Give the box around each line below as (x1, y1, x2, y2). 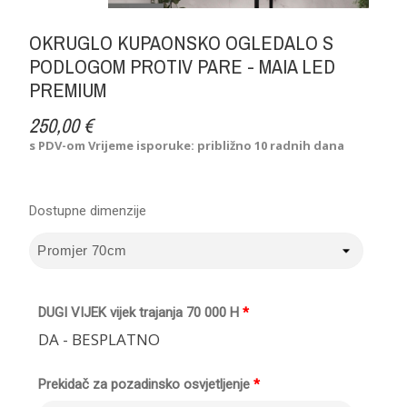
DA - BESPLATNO (38, 328, 161, 350)
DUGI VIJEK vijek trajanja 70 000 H (38, 303, 240, 321)
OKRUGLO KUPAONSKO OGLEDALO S (29, 28, 334, 56)
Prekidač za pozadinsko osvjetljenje (38, 375, 251, 392)
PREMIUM (29, 75, 107, 104)
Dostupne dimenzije (29, 202, 147, 219)
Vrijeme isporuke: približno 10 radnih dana (88, 136, 345, 154)
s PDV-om (29, 136, 89, 154)
